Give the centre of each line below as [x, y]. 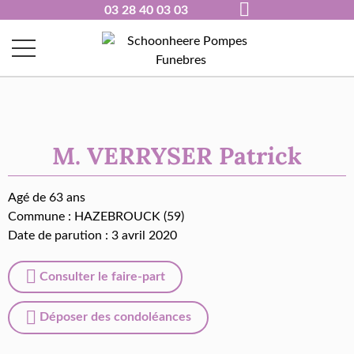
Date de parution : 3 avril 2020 [92, 235]
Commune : [41, 217]
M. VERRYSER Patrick [177, 156]
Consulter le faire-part [101, 277]
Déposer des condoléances [114, 317]
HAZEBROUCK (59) [129, 217]
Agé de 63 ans [47, 198]
